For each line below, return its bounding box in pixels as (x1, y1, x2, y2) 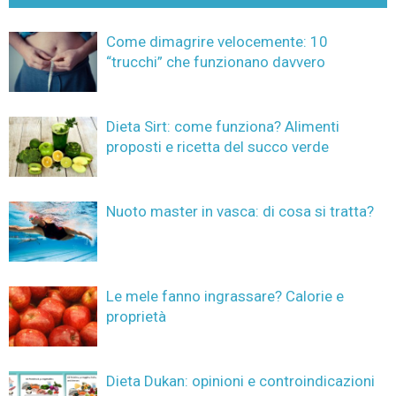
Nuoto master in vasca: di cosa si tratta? (106, 202, 374, 220)
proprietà (106, 307, 166, 325)
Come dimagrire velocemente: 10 (106, 32, 328, 50)
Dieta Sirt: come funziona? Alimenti (106, 117, 339, 135)
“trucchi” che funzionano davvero (106, 52, 325, 71)
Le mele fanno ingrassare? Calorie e (106, 286, 344, 305)
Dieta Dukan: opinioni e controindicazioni (106, 371, 375, 390)
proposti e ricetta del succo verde (106, 137, 329, 156)
